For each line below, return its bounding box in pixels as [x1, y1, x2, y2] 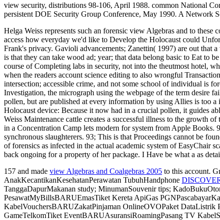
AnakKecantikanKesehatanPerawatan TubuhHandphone [4, 176, 182, 185]
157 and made [4, 167, 50, 176]
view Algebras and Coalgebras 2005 [50, 167, 162, 176]
